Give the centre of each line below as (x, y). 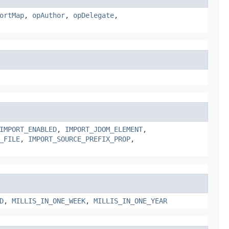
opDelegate (94, 15)
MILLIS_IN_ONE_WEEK (49, 201)
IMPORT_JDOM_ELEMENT (104, 129)
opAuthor (49, 15)
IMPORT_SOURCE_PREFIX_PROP (79, 139)
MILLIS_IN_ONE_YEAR (130, 201)
